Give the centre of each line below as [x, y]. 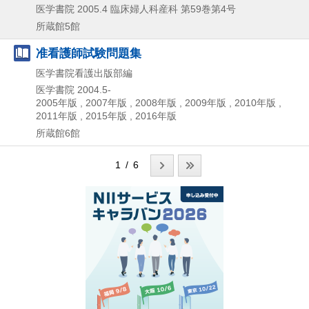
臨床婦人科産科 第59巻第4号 [173, 9]
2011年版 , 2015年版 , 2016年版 [106, 116]
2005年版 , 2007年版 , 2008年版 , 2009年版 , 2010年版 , [159, 103]
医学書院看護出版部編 [84, 73]
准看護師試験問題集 [89, 53]
